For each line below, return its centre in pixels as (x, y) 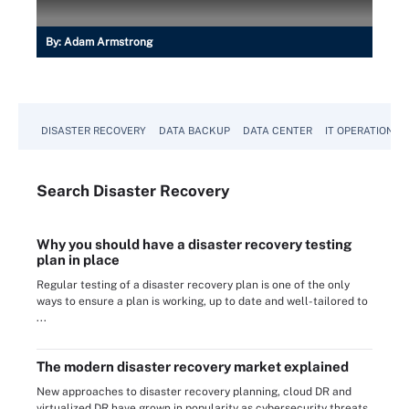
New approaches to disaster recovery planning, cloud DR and (194, 392)
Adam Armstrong (108, 42)
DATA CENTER (278, 131)
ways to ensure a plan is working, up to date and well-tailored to (202, 301)
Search (65, 191)
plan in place (78, 260)
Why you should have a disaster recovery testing (194, 244)
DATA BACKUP (194, 131)
